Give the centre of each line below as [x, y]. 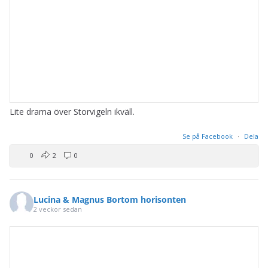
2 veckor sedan [58, 209]
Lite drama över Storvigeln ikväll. [72, 111]
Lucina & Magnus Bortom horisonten [110, 200]
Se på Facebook [208, 136]
